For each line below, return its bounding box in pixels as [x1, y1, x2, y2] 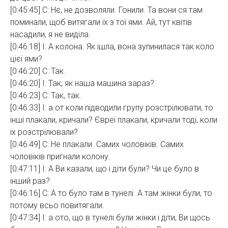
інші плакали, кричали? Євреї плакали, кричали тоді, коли [10, 115, 217, 125]
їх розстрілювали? [10, 127, 78, 137]
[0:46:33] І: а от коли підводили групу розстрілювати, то [10, 103, 213, 112]
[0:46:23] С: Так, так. [10, 91, 81, 100]
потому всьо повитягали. [10, 201, 104, 210]
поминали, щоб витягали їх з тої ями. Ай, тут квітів [10, 17, 192, 27]
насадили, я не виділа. [10, 30, 91, 39]
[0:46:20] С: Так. [10, 66, 66, 76]
